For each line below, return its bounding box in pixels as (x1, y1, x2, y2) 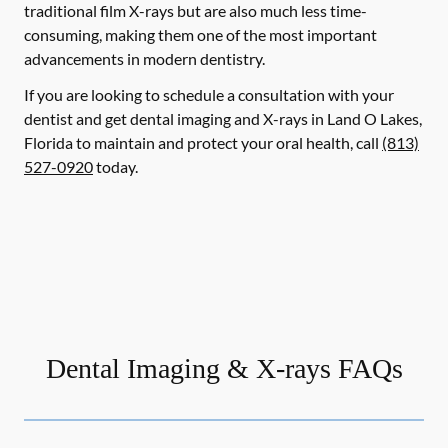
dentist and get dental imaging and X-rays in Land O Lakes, (24, 109, 422, 128)
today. (93, 157, 138, 176)
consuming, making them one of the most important (24, 25, 377, 44)
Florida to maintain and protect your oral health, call (24, 133, 382, 152)
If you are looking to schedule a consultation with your (24, 85, 394, 104)
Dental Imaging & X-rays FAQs (45, 353, 403, 384)
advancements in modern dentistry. (24, 49, 265, 68)
